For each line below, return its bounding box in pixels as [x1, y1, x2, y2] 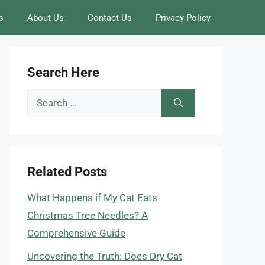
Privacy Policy [156, 12, 211, 23]
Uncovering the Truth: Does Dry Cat [27, 250, 182, 262]
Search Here [27, 65, 99, 80]
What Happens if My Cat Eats [27, 192, 157, 203]
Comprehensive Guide [27, 227, 125, 239]
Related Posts [27, 164, 107, 179]
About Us [27, 12, 64, 23]
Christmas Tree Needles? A [27, 209, 148, 221]
